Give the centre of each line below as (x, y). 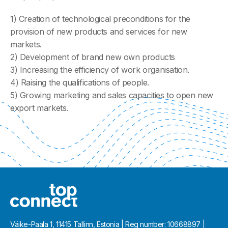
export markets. (39, 108)
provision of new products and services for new (99, 31)
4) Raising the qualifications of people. (80, 82)
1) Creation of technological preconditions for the (101, 19)
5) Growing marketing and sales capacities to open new (112, 95)
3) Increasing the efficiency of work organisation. (100, 69)
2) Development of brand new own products (93, 57)
